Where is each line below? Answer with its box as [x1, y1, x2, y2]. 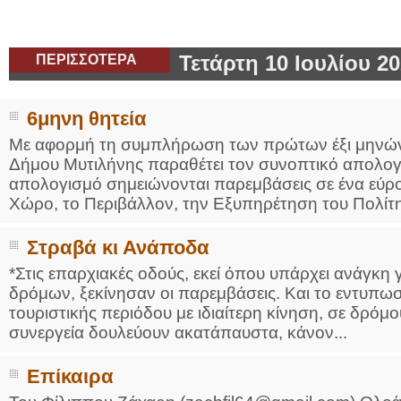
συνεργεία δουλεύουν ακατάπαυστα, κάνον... [9, 323, 347, 342]
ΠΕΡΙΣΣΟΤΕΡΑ [36, 52, 137, 67]
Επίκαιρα [27, 365, 114, 388]
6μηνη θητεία [27, 107, 147, 130]
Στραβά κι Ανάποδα [27, 236, 209, 259]
